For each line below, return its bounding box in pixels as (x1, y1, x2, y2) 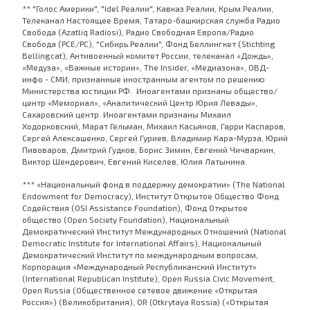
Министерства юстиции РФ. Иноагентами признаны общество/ (22, 85, 277, 95)
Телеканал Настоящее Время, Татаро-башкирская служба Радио (22, 15, 280, 25)
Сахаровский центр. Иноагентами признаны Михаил (22, 109, 231, 119)
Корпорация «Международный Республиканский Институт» (22, 261, 257, 271)
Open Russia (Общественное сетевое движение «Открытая (22, 284, 257, 295)
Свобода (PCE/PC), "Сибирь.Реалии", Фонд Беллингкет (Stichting (22, 38, 275, 48)
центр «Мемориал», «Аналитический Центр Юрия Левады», (22, 97, 257, 107)
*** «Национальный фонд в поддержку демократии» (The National (22, 179, 285, 189)
